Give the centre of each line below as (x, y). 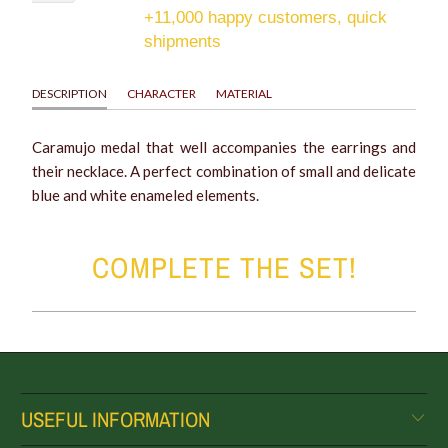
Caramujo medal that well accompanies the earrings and (224, 146)
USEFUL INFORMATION (116, 419)
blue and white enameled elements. (145, 194)
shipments (183, 41)
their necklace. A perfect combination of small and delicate (224, 170)
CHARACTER (161, 93)
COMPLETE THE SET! (224, 267)
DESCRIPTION (69, 93)
